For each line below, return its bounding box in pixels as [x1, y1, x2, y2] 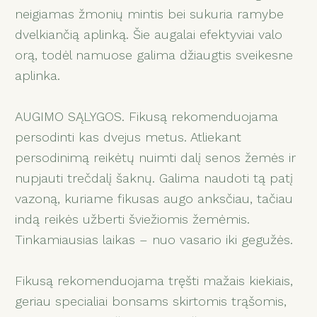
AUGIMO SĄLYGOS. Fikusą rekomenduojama [15, 108, 279, 124]
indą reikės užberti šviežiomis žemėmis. [15, 211, 250, 226]
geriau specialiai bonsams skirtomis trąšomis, [15, 293, 287, 309]
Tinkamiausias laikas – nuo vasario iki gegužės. [15, 231, 294, 247]
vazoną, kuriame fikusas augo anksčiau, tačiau [15, 190, 294, 206]
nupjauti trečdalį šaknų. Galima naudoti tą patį [15, 170, 294, 185]
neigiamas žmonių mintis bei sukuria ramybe [15, 6, 284, 21]
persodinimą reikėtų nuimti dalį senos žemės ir [15, 149, 296, 165]
